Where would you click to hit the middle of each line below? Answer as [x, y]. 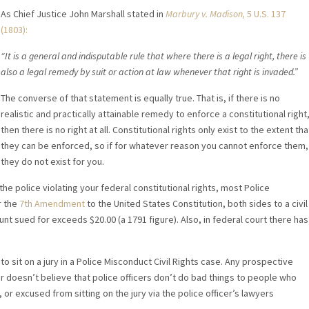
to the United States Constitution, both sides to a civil [196, 204]
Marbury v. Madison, [206, 14]
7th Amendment [52, 204]
